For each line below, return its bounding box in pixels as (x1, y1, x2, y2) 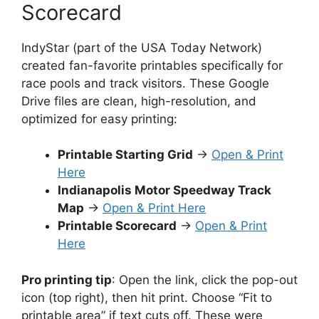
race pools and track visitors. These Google (21, 75, 269, 90)
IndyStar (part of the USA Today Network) (21, 40, 262, 55)
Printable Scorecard (58, 219, 177, 233)
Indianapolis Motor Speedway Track (58, 183, 271, 197)
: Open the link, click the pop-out (112, 272, 298, 287)
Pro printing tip (21, 272, 112, 287)
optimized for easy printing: (21, 111, 177, 126)
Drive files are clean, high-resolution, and (21, 93, 256, 108)
